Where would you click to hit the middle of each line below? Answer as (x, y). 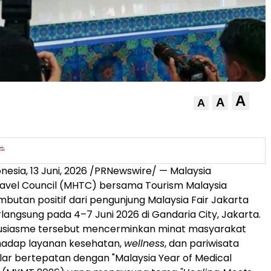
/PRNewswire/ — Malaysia (149, 171)
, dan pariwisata (202, 243)
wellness (144, 243)
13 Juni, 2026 (59, 171)
